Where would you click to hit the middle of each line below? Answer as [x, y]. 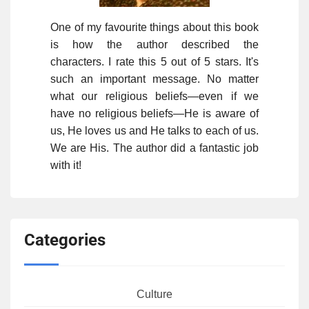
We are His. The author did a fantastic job [154, 148]
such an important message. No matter [154, 79]
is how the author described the [154, 44]
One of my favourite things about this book [154, 27]
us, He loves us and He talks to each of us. [154, 130]
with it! [66, 165]
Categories [65, 240]
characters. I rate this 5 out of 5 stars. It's [154, 61]
